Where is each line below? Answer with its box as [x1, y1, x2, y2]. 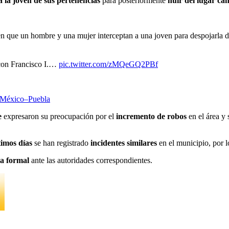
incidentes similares [90, 138, 157, 147]
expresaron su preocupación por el [2, 111, 116, 121]
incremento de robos [116, 111, 187, 121]
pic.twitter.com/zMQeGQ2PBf [59, 59, 158, 68]
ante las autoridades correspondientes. [29, 155, 152, 165]
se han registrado [32, 138, 90, 147]
